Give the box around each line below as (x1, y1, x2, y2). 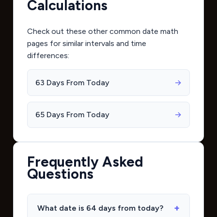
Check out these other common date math (27, 27, 178, 36)
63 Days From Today (35, 77, 109, 87)
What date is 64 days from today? (37, 203, 163, 213)
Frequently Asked (27, 153, 143, 170)
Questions (27, 165, 93, 182)
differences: (27, 51, 69, 61)
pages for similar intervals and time (27, 39, 146, 48)
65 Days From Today (35, 110, 109, 120)
